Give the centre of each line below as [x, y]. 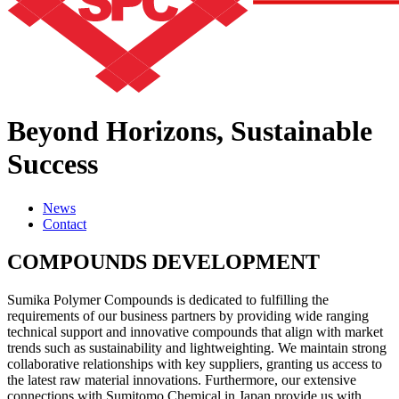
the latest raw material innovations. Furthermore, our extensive [182, 379]
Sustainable [301, 131]
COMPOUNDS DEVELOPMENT [163, 261]
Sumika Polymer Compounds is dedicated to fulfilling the [168, 299]
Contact [65, 224]
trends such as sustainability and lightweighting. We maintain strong [197, 347]
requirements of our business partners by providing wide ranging [188, 315]
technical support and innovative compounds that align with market [195, 331]
